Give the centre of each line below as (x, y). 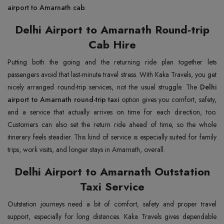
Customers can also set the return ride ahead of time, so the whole (112, 124)
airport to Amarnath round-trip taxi (63, 99)
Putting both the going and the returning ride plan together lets (112, 62)
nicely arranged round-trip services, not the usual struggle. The (104, 87)
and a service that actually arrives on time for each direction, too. (112, 112)
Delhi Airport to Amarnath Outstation (112, 171)
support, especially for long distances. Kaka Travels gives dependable (112, 216)
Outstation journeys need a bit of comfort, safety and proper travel (112, 204)
